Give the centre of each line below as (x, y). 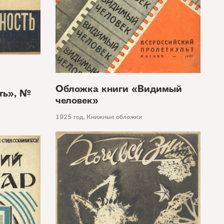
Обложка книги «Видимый (119, 88)
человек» (77, 100)
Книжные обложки (114, 116)
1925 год (69, 116)
